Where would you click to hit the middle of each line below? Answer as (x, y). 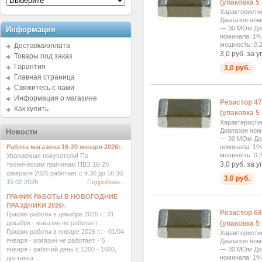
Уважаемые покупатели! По (47, 156)
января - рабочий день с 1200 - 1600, (61, 249)
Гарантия (30, 67)
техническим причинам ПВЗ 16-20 (58, 164)
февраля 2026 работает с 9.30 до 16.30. (65, 173)
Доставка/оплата (42, 46)
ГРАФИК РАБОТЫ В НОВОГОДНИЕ (62, 196)
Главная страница (44, 77)
